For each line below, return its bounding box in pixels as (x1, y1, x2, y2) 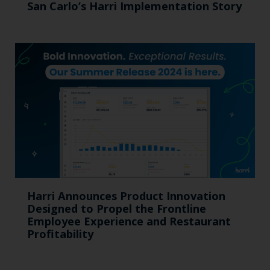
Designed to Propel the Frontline (27, 201, 206, 216)
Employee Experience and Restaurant (27, 213, 231, 228)
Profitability (27, 226, 93, 241)
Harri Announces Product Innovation (27, 188, 225, 203)
